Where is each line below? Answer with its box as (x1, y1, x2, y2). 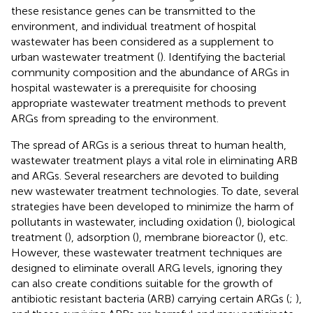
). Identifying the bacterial (160, 50, 286, 64)
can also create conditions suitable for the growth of (11, 276, 272, 290)
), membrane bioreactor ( (136, 230, 260, 244)
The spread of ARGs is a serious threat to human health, (11, 138, 286, 152)
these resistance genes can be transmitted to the (11, 3, 256, 17)
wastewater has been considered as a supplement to (11, 34, 274, 48)
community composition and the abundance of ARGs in (11, 65, 289, 79)
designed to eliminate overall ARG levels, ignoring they (11, 261, 282, 275)
